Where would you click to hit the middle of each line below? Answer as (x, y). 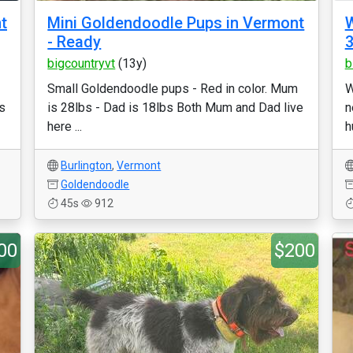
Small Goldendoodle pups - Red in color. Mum (173, 89)
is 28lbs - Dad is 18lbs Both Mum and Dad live (176, 108)
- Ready (74, 42)
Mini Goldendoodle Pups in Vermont (176, 23)
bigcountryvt (82, 63)
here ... (65, 126)
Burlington (87, 165)
